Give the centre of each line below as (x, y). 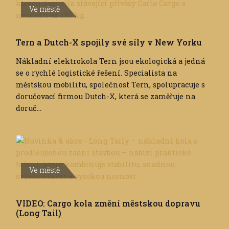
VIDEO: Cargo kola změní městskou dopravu (108, 203)
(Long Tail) (39, 213)
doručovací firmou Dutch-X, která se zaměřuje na (106, 97)
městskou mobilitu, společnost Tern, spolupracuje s (110, 85)
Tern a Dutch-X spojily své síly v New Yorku (109, 42)
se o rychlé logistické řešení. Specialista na (96, 73)
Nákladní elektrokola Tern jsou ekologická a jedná (110, 61)
